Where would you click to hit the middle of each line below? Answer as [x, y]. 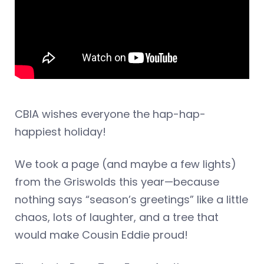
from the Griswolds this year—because [117, 181]
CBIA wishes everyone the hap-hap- [110, 114]
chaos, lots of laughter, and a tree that [117, 217]
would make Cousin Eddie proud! [101, 235]
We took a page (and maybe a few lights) [126, 164]
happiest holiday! [60, 131]
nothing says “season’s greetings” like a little [131, 199]
